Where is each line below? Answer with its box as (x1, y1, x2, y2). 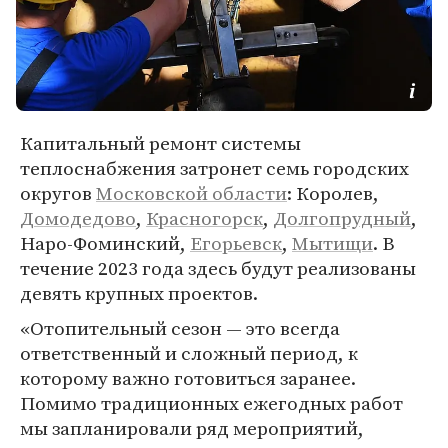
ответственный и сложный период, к (20, 340, 358, 366)
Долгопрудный (273, 205, 411, 231)
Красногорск (146, 205, 263, 231)
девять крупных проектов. (20, 280, 258, 306)
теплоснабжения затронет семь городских (20, 155, 409, 181)
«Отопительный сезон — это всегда (20, 315, 340, 341)
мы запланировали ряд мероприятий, (20, 415, 364, 441)
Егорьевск (190, 230, 282, 256)
